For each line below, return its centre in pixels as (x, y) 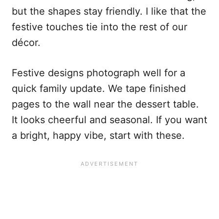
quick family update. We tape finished (99, 89)
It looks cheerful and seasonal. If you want (109, 120)
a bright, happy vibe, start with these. (98, 136)
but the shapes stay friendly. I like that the (109, 11)
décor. (26, 43)
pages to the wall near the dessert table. (105, 104)
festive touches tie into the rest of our (99, 27)
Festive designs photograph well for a (99, 73)
